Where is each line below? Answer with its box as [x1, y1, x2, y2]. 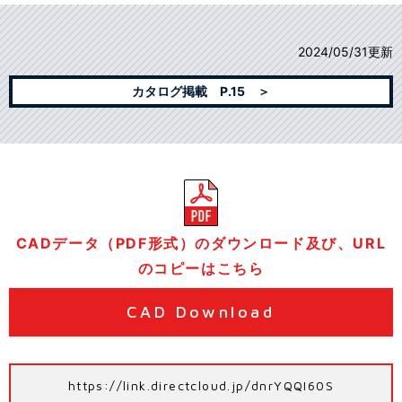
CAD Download [127, 302, 275, 322]
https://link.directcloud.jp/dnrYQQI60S [67, 378, 335, 394]
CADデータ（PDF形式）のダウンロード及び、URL [15, 234, 387, 253]
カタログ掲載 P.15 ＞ [132, 83, 270, 100]
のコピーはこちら [137, 259, 265, 278]
